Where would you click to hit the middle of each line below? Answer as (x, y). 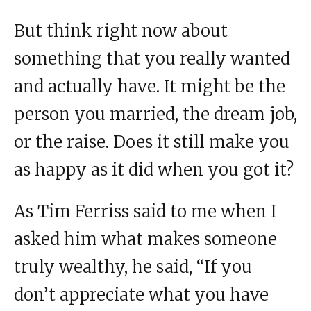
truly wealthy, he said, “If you (133, 267)
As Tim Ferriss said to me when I (145, 212)
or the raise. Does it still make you (152, 142)
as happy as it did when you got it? (154, 170)
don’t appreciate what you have (141, 295)
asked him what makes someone (145, 239)
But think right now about (121, 31)
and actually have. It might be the (150, 87)
